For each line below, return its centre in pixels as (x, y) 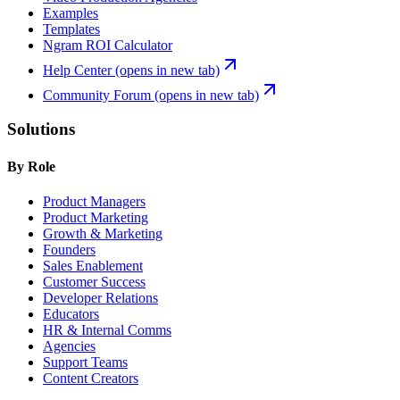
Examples (71, 12)
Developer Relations (100, 297)
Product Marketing (96, 217)
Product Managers (94, 201)
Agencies (69, 346)
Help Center (77, 70)
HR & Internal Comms (107, 329)
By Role (31, 166)
